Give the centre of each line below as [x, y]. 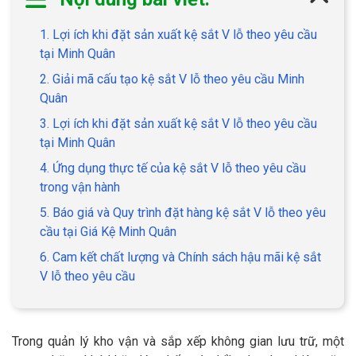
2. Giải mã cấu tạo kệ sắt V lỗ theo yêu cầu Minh [172, 79]
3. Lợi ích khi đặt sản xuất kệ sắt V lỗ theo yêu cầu [178, 123]
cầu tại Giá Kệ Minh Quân [110, 231]
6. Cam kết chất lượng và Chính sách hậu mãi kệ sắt [180, 257]
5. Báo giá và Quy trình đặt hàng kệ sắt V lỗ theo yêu [183, 212]
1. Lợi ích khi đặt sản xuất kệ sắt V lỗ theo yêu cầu [178, 34]
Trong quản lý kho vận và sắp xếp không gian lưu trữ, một [178, 341]
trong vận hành [81, 187]
